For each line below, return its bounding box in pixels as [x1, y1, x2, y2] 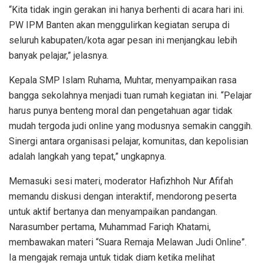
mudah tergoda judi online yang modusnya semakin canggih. [9, 120, 252, 131]
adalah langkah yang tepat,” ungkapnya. [9, 150, 166, 162]
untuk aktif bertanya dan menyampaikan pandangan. [9, 205, 217, 217]
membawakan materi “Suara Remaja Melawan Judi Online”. [9, 236, 247, 248]
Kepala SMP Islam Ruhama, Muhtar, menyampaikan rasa [9, 74, 237, 86]
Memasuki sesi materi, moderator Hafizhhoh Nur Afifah [9, 175, 233, 187]
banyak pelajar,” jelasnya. [9, 49, 109, 61]
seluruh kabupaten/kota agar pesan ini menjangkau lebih [9, 34, 237, 46]
